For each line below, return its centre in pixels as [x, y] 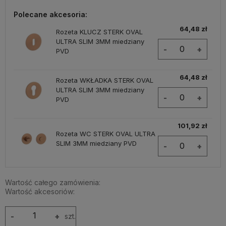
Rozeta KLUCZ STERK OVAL [99, 32]
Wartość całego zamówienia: [53, 182]
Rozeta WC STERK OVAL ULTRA [105, 133]
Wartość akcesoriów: [40, 191]
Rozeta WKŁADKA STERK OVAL [104, 80]
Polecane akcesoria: [50, 14]
